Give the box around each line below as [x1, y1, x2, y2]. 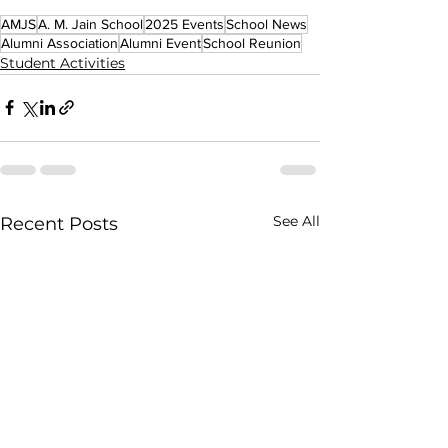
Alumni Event [120, 34, 201, 51]
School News [226, 15, 307, 32]
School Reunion [203, 34, 301, 51]
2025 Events [145, 15, 224, 32]
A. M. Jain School [38, 15, 143, 32]
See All [273, 211, 320, 230]
